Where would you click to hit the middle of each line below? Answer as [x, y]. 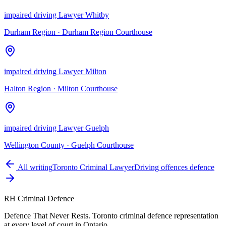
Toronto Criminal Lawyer [93, 167]
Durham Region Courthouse [107, 32]
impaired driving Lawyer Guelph [56, 128]
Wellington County [34, 145]
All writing [34, 167]
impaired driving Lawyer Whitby [56, 15]
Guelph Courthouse [102, 145]
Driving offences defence [174, 167]
